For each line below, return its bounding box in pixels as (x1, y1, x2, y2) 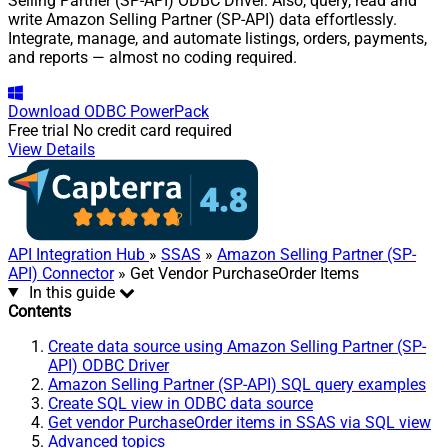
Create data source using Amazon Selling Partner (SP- (48, 336, 426, 356)
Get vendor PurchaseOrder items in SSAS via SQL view (48, 412, 431, 432)
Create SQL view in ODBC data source (48, 393, 313, 413)
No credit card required (73, 120, 232, 140)
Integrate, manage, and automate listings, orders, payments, (8, 28, 427, 48)
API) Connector (8, 263, 114, 283)
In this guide (28, 282, 115, 302)
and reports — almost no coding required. (8, 47, 297, 67)
